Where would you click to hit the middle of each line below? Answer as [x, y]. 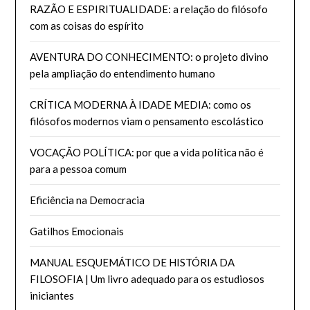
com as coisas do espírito [87, 25]
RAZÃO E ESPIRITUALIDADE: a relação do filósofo [149, 9]
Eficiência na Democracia [88, 200]
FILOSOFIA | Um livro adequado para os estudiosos [147, 279]
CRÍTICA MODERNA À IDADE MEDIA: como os [141, 104]
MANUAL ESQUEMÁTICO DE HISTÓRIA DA [133, 262]
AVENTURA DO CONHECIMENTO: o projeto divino [149, 56]
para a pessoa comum [79, 168]
